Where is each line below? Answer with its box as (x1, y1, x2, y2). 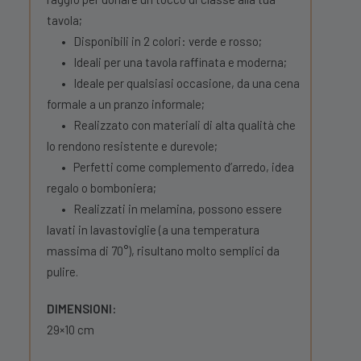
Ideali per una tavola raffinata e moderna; (73, 55, 287, 69)
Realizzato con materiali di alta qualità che (73, 118, 296, 132)
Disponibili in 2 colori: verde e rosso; (73, 34, 262, 48)
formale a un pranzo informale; (47, 97, 205, 111)
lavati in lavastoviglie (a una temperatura (47, 222, 259, 237)
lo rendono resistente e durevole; (47, 139, 218, 153)
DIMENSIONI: (47, 301, 116, 316)
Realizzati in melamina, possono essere (73, 201, 282, 216)
